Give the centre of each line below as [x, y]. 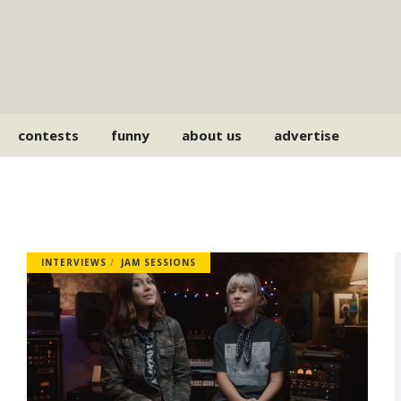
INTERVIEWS [73, 262]
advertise [307, 135]
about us [212, 135]
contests [49, 135]
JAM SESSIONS [158, 262]
